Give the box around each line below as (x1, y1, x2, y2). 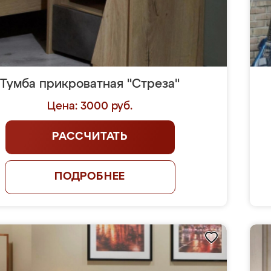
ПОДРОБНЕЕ (54, 171, 126, 182)
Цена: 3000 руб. (47, 101, 133, 112)
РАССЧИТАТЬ (52, 131, 128, 142)
